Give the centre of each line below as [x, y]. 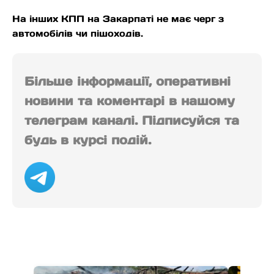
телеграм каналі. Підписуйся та [132, 121]
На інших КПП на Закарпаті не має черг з [118, 19]
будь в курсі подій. [88, 140]
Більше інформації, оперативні [128, 82]
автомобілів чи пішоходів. [78, 34]
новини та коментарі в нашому [130, 101]
